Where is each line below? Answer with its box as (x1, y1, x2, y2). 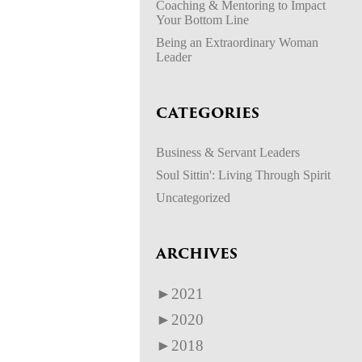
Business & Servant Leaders (156, 145, 300, 159)
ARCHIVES (156, 247, 238, 262)
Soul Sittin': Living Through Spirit (156, 167, 330, 182)
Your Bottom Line (156, 12, 249, 27)
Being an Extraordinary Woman (156, 35, 318, 49)
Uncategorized (156, 190, 230, 204)
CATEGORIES (156, 107, 259, 121)
